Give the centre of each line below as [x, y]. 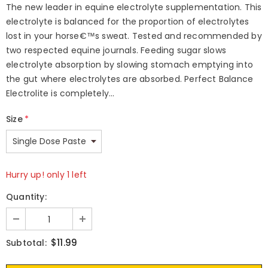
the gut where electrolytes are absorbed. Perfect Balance [130, 79]
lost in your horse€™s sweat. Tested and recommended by [134, 36]
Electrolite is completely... [60, 93]
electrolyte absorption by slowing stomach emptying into [130, 64]
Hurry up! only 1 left [47, 174]
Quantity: [26, 197]
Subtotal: [26, 243]
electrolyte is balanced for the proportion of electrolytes [128, 21]
